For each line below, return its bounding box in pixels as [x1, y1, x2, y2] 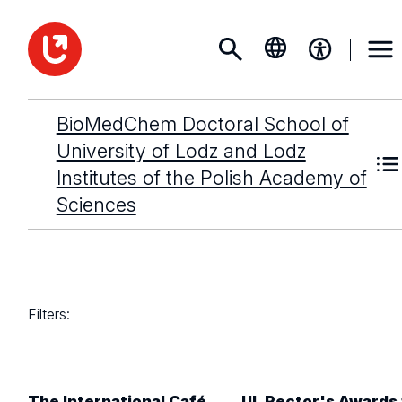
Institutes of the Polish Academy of [56, 166, 367, 189]
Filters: [28, 305, 71, 323]
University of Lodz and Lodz [56, 139, 306, 162]
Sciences [56, 193, 136, 216]
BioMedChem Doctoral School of [56, 112, 349, 135]
